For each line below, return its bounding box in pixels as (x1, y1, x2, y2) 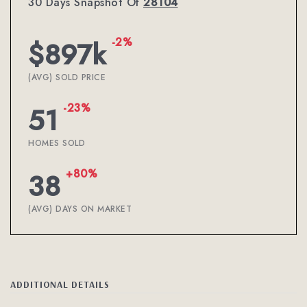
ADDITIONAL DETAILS (10, 278, 110, 290)
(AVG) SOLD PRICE (28, 71, 106, 84)
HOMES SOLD (28, 137, 85, 149)
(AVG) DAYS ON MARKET (28, 203, 132, 215)
